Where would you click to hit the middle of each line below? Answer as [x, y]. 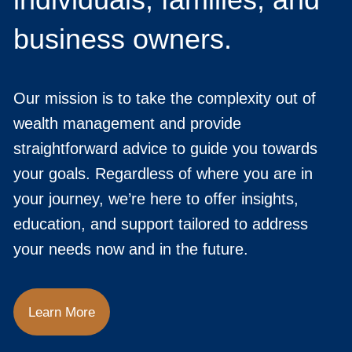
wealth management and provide [127, 124]
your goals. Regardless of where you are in [163, 174]
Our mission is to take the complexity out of [165, 99]
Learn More [62, 312]
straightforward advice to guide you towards [165, 149]
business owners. [123, 39]
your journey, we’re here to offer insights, [156, 199]
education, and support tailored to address [161, 224]
